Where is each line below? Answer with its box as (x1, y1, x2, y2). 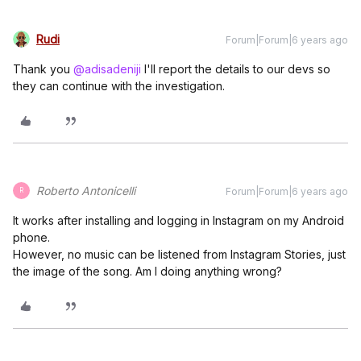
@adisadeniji (73, 61, 141, 76)
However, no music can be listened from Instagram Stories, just (13, 247, 346, 261)
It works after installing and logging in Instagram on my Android (13, 213, 344, 227)
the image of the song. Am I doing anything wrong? (13, 263, 282, 278)
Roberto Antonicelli (36, 183, 135, 197)
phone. (13, 230, 50, 244)
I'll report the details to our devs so (141, 61, 330, 76)
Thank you (13, 61, 73, 76)
